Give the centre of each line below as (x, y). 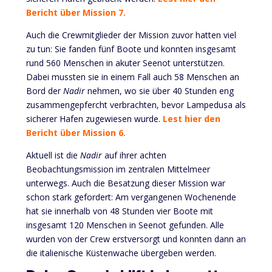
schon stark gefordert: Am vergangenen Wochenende (131, 197)
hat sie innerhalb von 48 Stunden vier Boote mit (119, 211)
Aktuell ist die (53, 155)
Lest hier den (191, 118)
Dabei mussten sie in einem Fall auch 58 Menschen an (132, 76)
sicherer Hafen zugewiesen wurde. (94, 118)
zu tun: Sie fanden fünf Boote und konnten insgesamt (131, 49)
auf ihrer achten (134, 155)
